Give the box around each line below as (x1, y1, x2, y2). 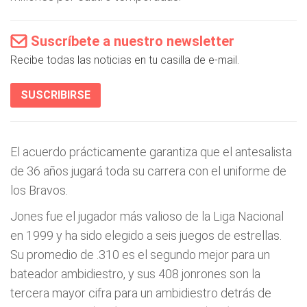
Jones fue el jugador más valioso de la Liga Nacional (10, 209, 284, 223)
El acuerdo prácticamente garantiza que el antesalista (10, 145, 292, 159)
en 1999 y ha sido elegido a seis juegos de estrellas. (10, 228, 282, 243)
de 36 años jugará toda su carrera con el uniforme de (10, 164, 286, 178)
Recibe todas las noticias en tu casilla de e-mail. (10, 53, 239, 66)
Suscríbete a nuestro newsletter (31, 33, 234, 49)
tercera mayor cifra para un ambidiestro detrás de (10, 286, 271, 300)
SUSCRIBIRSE (21, 88, 90, 101)
